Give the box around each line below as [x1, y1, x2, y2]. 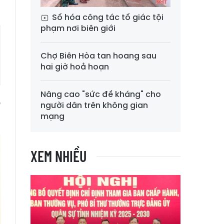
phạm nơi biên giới [40, 22, 115, 34]
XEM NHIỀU [30, 147, 86, 165]
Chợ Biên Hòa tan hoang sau [40, 50, 156, 62]
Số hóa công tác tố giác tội [50, 11, 163, 23]
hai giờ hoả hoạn [40, 61, 109, 73]
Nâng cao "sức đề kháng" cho [40, 88, 161, 100]
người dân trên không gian [40, 99, 148, 111]
